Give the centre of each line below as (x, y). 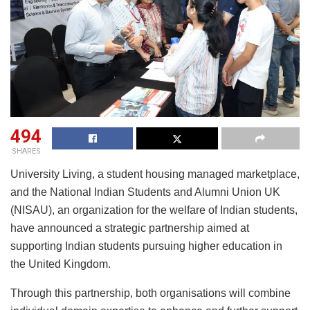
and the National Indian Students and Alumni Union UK (145, 192)
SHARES (26, 152)
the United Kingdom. (61, 264)
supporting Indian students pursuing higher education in (146, 246)
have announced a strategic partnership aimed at (130, 228)
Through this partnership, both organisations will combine (151, 293)
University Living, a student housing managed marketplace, (155, 174)
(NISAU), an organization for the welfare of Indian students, (154, 210)
